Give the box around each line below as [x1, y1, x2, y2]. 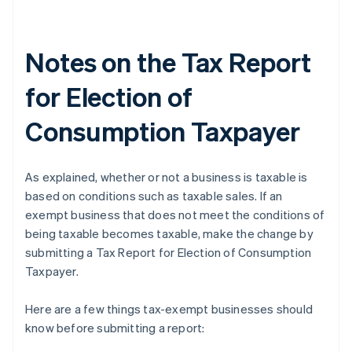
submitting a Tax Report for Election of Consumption [25, 244, 312, 261]
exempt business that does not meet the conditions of [25, 207, 325, 223]
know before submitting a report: [25, 320, 205, 336]
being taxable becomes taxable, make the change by [25, 225, 313, 242]
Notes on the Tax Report [25, 45, 311, 79]
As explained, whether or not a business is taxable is [25, 169, 308, 185]
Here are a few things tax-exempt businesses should [25, 301, 313, 317]
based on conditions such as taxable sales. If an [25, 188, 283, 204]
